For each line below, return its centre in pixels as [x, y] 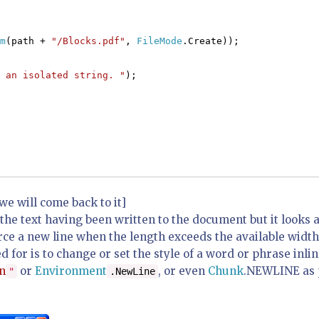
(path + [28, 41]
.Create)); [211, 41]
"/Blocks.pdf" [88, 41]
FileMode [159, 41]
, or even [183, 271]
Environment [71, 271]
